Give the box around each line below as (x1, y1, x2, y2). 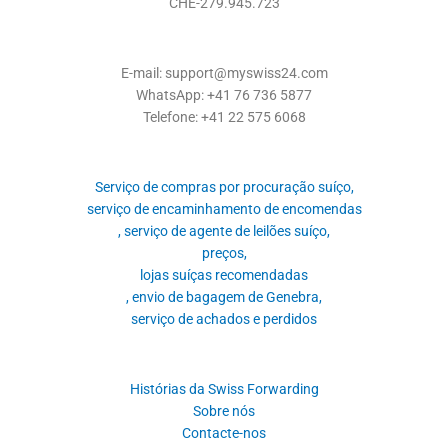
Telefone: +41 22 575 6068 (142, 108, 306, 125)
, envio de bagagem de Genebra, (126, 288, 322, 305)
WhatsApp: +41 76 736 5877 (136, 86, 312, 103)
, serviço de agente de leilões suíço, (118, 222, 330, 239)
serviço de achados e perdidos (131, 310, 317, 327)
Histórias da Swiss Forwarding (129, 380, 319, 397)
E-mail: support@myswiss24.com (120, 64, 328, 81)
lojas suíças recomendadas (140, 266, 308, 283)
